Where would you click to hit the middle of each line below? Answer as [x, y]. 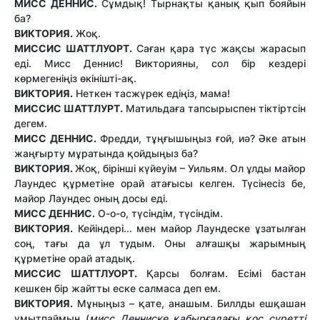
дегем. [31, 123]
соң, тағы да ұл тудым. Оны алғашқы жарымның [160, 243]
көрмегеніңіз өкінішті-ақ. [75, 78]
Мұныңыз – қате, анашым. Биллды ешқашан [189, 303]
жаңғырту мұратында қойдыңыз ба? [106, 153]
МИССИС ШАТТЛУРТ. [70, 108]
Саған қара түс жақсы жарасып [219, 48]
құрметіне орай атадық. [75, 258]
